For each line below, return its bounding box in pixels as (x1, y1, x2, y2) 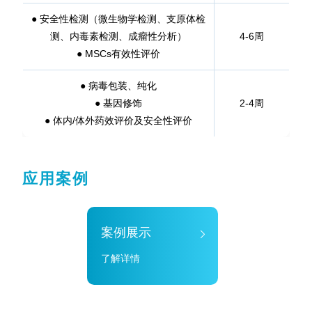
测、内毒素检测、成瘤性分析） (49, 31, 187, 42)
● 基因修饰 (94, 97, 142, 109)
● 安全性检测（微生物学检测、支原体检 (31, 13, 205, 24)
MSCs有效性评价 (84, 48, 160, 59)
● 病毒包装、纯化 (79, 80, 157, 91)
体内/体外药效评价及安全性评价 (52, 115, 192, 126)
